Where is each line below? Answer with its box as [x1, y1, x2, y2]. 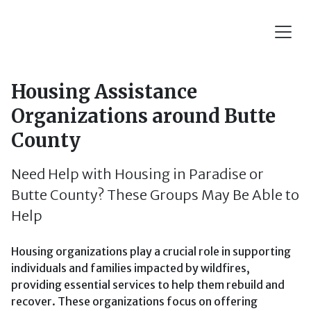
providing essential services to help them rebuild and [11, 278, 285, 292]
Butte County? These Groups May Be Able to [11, 186, 299, 203]
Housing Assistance [11, 80, 197, 103]
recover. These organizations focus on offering [11, 294, 258, 308]
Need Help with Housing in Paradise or [11, 165, 264, 183]
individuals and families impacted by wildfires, [11, 261, 250, 275]
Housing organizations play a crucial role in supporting [11, 244, 291, 258]
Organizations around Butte [11, 104, 276, 128]
